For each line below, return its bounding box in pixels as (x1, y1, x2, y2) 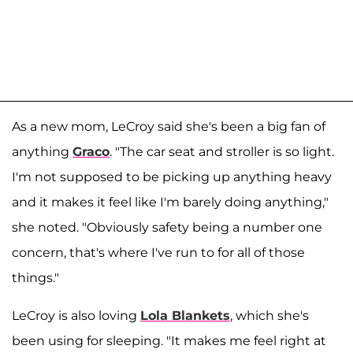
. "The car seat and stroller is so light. (110, 144, 334, 160)
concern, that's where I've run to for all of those (12, 245, 305, 261)
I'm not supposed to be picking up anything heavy (12, 169, 332, 185)
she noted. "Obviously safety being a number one (12, 220, 322, 236)
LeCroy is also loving (12, 308, 140, 324)
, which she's (230, 308, 309, 324)
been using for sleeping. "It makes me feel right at (12, 333, 326, 349)
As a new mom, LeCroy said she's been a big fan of (12, 119, 325, 135)
